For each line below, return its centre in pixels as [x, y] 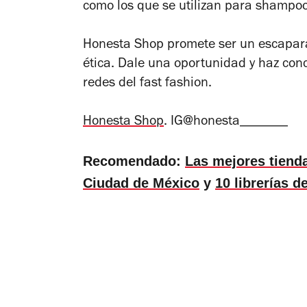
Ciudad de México [141, 183]
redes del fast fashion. [147, 84]
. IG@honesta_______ [226, 122]
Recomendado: [134, 161]
